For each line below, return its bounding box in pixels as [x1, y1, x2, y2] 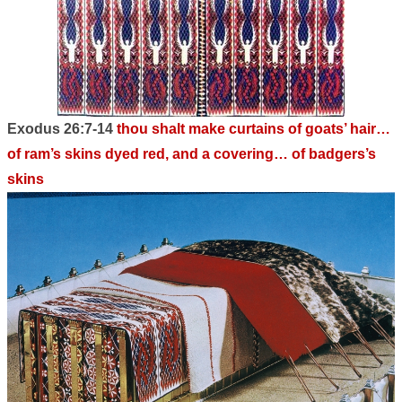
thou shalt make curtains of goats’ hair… [117, 121, 390, 137]
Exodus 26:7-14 [7, 121, 117, 137]
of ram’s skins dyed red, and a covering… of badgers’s [7, 146, 376, 162]
